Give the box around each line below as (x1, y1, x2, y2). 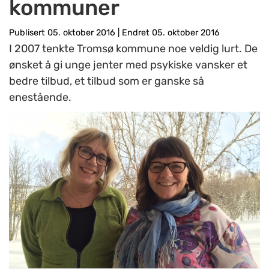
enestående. (9, 91, 71, 104)
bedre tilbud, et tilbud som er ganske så (9, 74, 204, 88)
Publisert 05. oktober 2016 (9, 28, 118, 38)
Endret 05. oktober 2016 (119, 28, 220, 38)
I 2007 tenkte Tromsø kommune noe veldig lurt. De (9, 42, 258, 55)
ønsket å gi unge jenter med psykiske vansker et (9, 58, 247, 71)
